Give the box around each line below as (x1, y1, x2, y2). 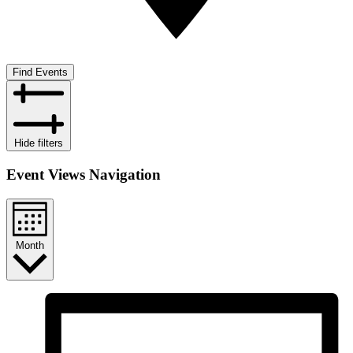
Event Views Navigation (6, 165, 161, 183)
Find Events (13, 66, 68, 79)
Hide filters (14, 137, 63, 150)
